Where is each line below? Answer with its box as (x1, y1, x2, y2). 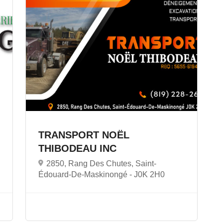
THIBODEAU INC (38, 142, 119, 154)
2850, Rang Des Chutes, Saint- (46, 159, 156, 168)
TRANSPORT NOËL (38, 129, 129, 140)
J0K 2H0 (133, 170, 165, 179)
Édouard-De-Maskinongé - (38, 170, 134, 179)
